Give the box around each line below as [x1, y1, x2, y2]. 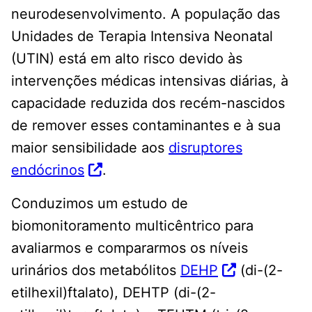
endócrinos [11, 161, 84, 178]
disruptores [169, 139, 242, 156]
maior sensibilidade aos [11, 139, 169, 156]
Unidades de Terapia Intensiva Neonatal [11, 27, 273, 45]
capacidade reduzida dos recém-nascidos [11, 94, 285, 111]
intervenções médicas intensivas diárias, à [11, 72, 288, 89]
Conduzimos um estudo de [11, 194, 188, 212]
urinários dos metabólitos [11, 261, 180, 279]
